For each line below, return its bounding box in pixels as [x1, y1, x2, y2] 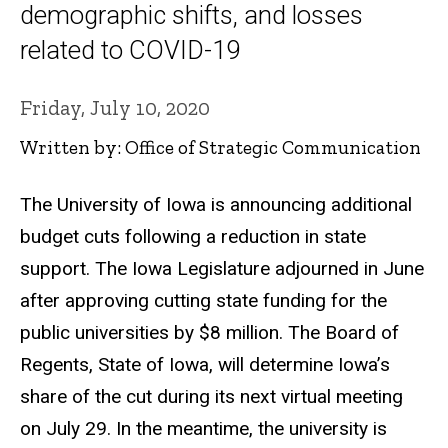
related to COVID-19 [20, 35, 240, 65]
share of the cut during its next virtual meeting [20, 385, 403, 409]
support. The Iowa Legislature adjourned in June [20, 257, 424, 281]
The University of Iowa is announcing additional [20, 193, 412, 217]
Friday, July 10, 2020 [20, 94, 210, 120]
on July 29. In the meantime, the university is [20, 417, 387, 441]
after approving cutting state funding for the [20, 289, 387, 313]
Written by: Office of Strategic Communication [20, 135, 421, 159]
